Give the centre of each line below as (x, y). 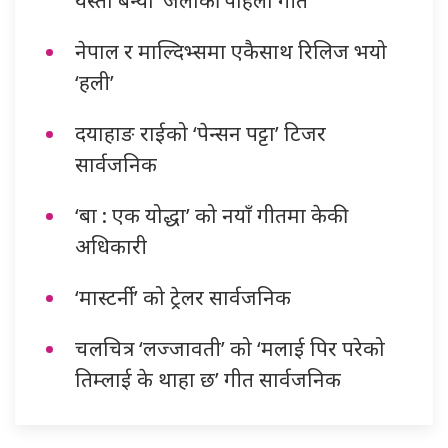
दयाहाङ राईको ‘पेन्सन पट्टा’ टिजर (200, 132)
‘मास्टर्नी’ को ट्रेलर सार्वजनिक (183, 296)
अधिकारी (111, 245)
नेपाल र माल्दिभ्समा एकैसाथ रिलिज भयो (231, 50)
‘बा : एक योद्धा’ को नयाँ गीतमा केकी (209, 214)
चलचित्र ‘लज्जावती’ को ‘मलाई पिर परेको (230, 347)
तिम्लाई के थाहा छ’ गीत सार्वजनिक (208, 378)
